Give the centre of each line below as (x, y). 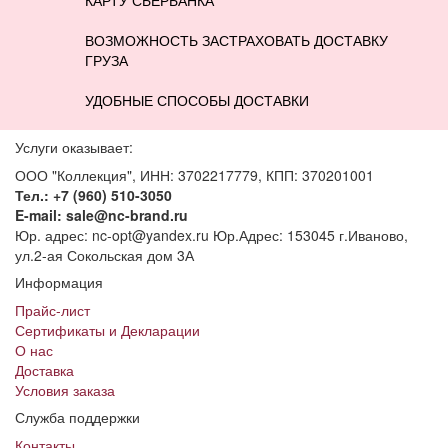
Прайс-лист (52, 309)
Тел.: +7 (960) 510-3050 (93, 194)
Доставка (44, 369)
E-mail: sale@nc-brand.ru (101, 214)
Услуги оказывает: (74, 146)
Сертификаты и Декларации (107, 329)
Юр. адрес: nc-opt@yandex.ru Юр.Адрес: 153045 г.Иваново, (211, 234)
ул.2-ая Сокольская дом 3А (104, 254)
